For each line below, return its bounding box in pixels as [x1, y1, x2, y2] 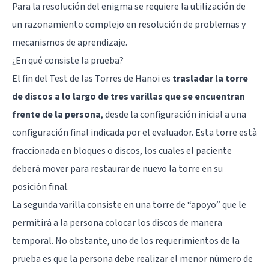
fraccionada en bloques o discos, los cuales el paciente [12, 144, 232, 157]
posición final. [12, 180, 69, 193]
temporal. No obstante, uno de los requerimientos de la [12, 234, 240, 247]
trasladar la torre [172, 71, 248, 85]
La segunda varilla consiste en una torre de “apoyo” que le [12, 198, 246, 211]
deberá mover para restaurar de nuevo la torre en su [12, 162, 223, 175]
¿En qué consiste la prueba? [12, 53, 124, 67]
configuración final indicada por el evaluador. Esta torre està [12, 125, 257, 139]
